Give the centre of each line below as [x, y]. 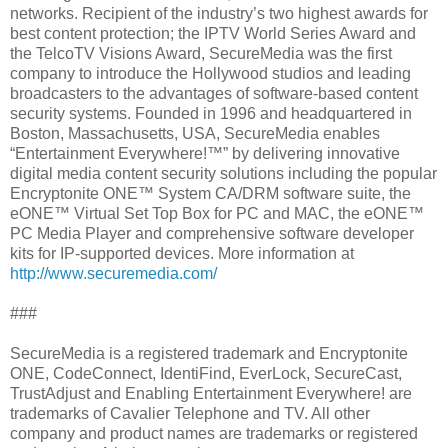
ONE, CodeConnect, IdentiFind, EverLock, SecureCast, [206, 373]
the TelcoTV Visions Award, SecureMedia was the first [201, 53]
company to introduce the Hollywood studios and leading [210, 73]
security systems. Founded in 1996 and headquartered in [211, 113]
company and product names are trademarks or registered [214, 433]
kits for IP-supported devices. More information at [182, 253]
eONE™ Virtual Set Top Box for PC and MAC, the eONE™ [217, 213]
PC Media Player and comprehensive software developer [212, 233]
